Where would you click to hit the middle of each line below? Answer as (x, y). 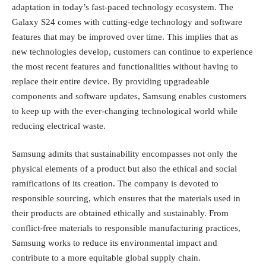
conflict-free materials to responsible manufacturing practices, (126, 228)
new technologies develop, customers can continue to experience (132, 51)
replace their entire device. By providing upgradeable (111, 81)
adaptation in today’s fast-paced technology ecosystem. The (123, 7)
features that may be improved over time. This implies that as (125, 37)
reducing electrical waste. (59, 126)
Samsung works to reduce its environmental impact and (115, 243)
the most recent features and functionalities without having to (125, 66)
